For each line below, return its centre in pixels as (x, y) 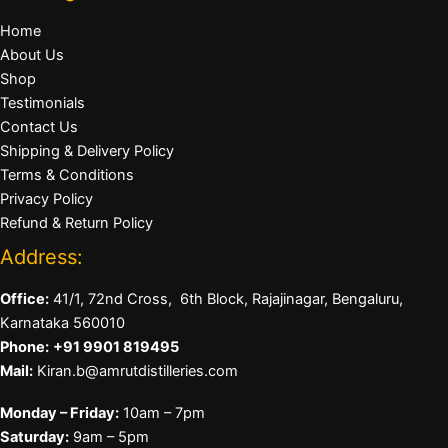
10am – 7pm (162, 413)
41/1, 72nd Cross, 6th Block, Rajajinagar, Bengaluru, (226, 299)
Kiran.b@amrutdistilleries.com (135, 371)
